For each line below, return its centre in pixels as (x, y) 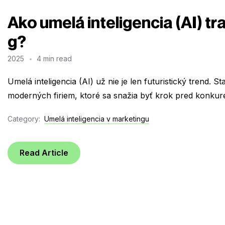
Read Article (44, 153)
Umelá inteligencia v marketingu (97, 119)
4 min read (54, 58)
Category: (24, 119)
